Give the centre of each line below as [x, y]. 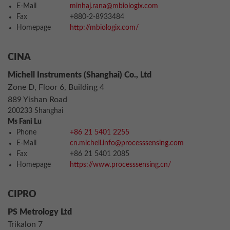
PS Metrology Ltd [40, 212]
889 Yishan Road [37, 100]
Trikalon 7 [25, 224]
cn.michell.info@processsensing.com [127, 143]
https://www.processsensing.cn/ [120, 165]
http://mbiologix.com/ [104, 28]
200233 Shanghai [35, 111]
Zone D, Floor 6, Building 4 [56, 87]
